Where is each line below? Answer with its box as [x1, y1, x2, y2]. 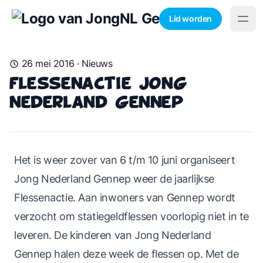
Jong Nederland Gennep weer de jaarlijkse [14, 173, 215, 185]
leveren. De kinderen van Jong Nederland [14, 229, 211, 241]
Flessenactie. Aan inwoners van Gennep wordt [14, 191, 235, 204]
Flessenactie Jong [9, 76, 187, 93]
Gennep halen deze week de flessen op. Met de [14, 248, 239, 260]
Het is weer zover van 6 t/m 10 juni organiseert [14, 154, 235, 166]
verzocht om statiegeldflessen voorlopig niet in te [14, 210, 249, 222]
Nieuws [82, 58, 113, 69]
